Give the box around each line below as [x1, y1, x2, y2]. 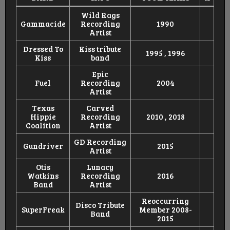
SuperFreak [21, 204, 65, 215]
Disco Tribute [75, 200, 125, 210]
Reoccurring [142, 196, 189, 206]
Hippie [30, 111, 56, 122]
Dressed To [23, 44, 63, 54]
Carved [86, 103, 114, 113]
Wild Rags [81, 10, 120, 21]
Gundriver [23, 141, 63, 151]
